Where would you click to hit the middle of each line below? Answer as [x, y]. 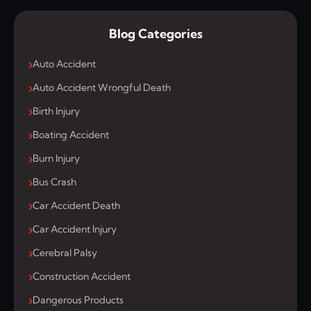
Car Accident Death [76, 206]
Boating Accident [71, 135]
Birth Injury [56, 111]
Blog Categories [155, 34]
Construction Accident [82, 277]
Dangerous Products [78, 300]
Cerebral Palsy [65, 253]
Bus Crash [54, 182]
